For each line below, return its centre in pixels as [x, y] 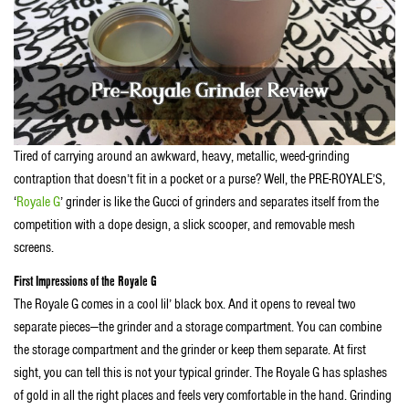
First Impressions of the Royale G [85, 282]
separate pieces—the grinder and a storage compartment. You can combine [198, 327]
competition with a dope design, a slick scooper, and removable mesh [184, 224]
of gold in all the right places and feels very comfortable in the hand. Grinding [203, 396]
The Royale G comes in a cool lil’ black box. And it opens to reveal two [185, 304]
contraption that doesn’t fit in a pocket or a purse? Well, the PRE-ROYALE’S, [199, 178]
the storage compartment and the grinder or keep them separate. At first [190, 350]
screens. [35, 247]
